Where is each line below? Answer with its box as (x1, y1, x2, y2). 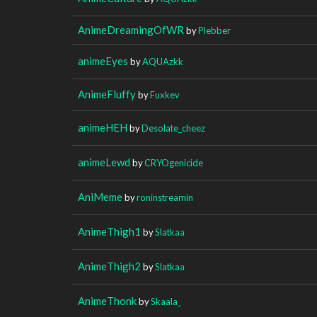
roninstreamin (137, 191, 193, 203)
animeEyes (78, 54, 128, 67)
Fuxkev (150, 88, 180, 100)
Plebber (198, 24, 231, 36)
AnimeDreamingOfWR (78, 23, 184, 36)
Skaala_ (151, 295, 181, 307)
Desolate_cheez (142, 122, 205, 134)
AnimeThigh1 (78, 224, 141, 238)
